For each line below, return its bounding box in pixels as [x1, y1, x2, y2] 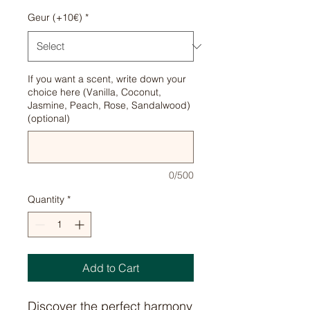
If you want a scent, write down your [28, 73, 186, 86]
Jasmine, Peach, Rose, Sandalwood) [28, 99, 190, 112]
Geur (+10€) [28, 11, 82, 24]
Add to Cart [82, 261, 139, 275]
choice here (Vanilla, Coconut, [28, 86, 161, 99]
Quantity [28, 193, 64, 206]
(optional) [28, 112, 70, 125]
